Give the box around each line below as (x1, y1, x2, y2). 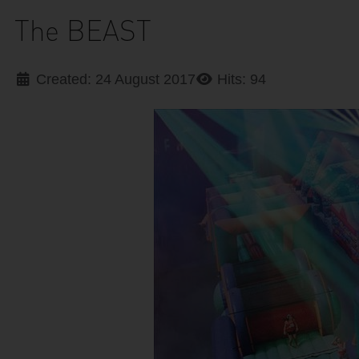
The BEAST (14, 10, 151, 49)
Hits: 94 (216, 71, 266, 87)
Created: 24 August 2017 (35, 71, 196, 87)
